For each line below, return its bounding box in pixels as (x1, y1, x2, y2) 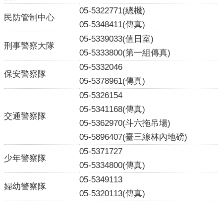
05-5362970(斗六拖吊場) (79, 118, 170, 128)
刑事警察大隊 (4, 41, 55, 51)
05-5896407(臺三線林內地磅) (79, 132, 187, 142)
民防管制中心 (4, 13, 55, 22)
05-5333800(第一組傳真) (79, 48, 170, 57)
